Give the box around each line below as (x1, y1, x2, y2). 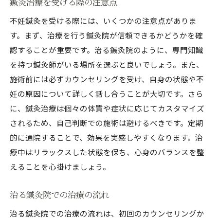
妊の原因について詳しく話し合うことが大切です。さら (10, 88, 203, 99)
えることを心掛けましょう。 (10, 161, 110, 172)
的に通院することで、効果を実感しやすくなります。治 (10, 132, 203, 143)
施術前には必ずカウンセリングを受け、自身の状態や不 (10, 73, 204, 84)
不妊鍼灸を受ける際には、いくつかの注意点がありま (10, 15, 197, 26)
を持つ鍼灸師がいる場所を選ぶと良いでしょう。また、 (10, 59, 204, 70)
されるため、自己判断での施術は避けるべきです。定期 (10, 117, 203, 128)
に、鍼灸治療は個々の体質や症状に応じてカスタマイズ (10, 103, 204, 113)
